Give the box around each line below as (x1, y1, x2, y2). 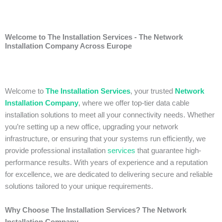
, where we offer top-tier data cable (78, 99, 189, 108)
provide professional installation (5, 147, 108, 155)
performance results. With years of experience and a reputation (5, 159, 208, 167)
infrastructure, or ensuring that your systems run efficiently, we (5, 135, 206, 143)
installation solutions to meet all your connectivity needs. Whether (5, 111, 215, 119)
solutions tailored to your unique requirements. (5, 182, 153, 191)
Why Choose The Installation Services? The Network (5, 206, 186, 215)
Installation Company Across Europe (5, 42, 132, 51)
